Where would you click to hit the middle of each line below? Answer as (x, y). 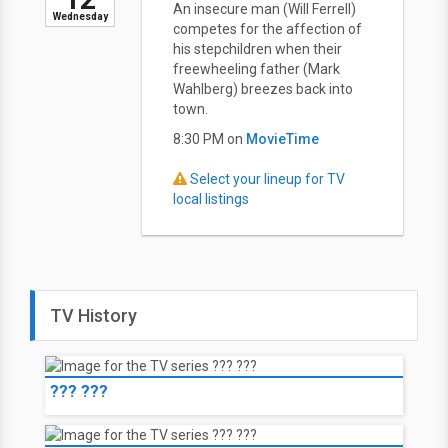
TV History (93, 315)
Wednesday (80, 16)
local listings (211, 199)
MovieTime (282, 139)
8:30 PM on (209, 139)
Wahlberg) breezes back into (263, 89)
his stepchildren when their (257, 49)
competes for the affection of (267, 29)
